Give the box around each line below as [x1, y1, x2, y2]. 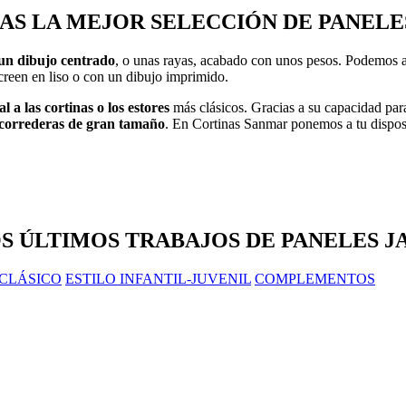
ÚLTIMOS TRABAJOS [18, 227, 240, 252]
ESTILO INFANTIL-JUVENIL [65, 270, 251, 286]
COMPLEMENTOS [255, 270, 375, 286]
